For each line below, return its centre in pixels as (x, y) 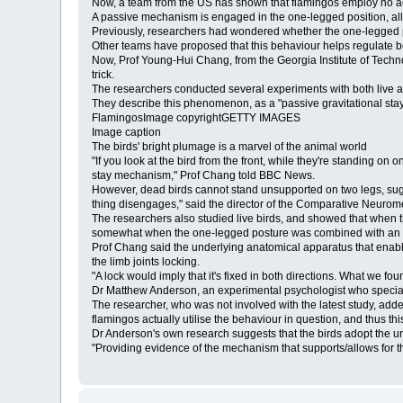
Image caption (127, 133)
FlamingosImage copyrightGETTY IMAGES (197, 118)
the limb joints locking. (146, 262)
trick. (103, 75)
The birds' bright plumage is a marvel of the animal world (230, 147)
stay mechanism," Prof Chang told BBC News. (204, 176)
